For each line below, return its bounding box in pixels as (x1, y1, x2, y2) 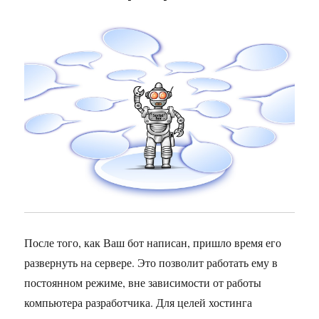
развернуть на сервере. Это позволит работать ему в (24, 254, 278, 270)
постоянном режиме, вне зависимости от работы (24, 274, 262, 290)
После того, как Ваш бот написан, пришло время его (24, 234, 282, 250)
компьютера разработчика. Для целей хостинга (24, 294, 253, 310)
